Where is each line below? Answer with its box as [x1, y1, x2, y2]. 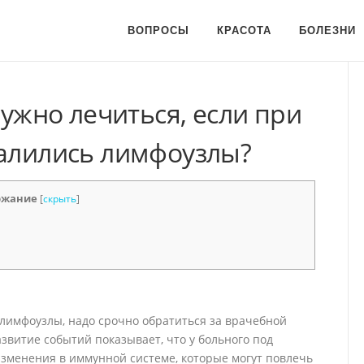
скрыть [42, 192, 76, 206]
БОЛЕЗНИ [299, 24, 356, 37]
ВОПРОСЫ [128, 24, 189, 37]
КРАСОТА [217, 24, 271, 37]
